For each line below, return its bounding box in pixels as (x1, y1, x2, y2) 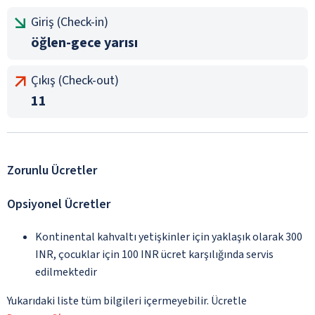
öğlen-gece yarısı (31, 32, 138, 53)
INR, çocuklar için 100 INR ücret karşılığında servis (35, 246, 274, 262)
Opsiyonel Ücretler (7, 195, 110, 213)
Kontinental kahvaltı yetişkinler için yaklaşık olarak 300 (35, 229, 302, 245)
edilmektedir (35, 264, 97, 280)
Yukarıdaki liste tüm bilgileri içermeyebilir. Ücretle (7, 292, 247, 309)
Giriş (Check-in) (31, 13, 108, 31)
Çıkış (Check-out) (31, 71, 119, 89)
